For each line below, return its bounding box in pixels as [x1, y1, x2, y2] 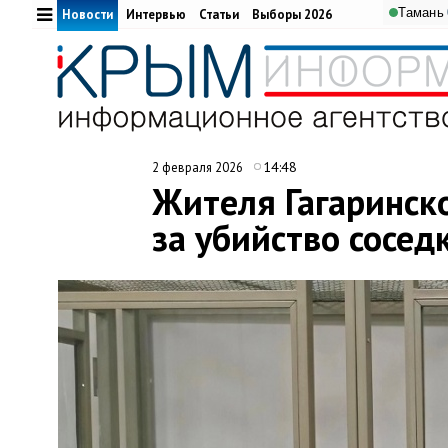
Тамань [398, 5, 444, 20]
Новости [62, 6, 113, 23]
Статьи [199, 6, 239, 23]
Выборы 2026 [252, 6, 332, 23]
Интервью [126, 6, 186, 23]
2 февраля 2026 [152, 159, 246, 176]
